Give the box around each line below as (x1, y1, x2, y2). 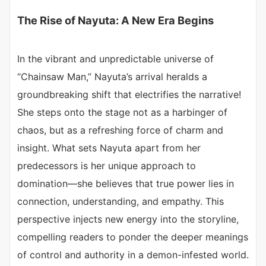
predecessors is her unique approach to (17, 160, 196, 172)
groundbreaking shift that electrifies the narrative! (17, 88, 241, 101)
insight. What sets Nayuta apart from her (17, 142, 201, 154)
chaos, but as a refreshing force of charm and (17, 124, 223, 137)
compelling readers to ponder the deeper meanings (17, 231, 248, 243)
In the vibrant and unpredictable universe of (17, 53, 214, 65)
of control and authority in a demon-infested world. (17, 249, 249, 261)
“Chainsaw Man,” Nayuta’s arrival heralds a (17, 71, 207, 83)
